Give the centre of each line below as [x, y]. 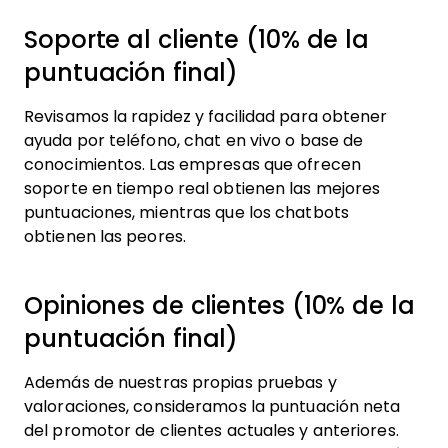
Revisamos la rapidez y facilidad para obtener [206, 116]
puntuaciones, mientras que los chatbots [186, 212]
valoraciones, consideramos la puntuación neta [212, 406]
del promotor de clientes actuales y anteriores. [211, 430]
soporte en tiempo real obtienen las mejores [202, 188]
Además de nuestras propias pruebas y [180, 382]
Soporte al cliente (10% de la [197, 39]
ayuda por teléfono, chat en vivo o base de [194, 140]
